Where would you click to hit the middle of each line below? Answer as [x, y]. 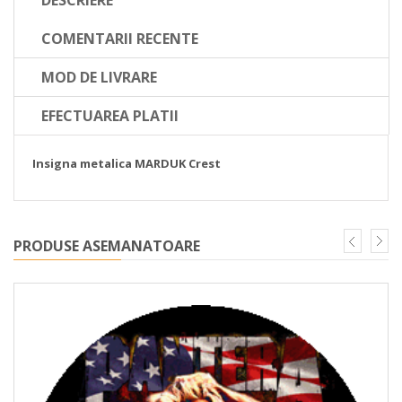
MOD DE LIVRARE [99, 77]
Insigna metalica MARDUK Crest [127, 163]
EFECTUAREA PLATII [110, 115]
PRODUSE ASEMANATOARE [107, 245]
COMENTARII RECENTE [120, 38]
